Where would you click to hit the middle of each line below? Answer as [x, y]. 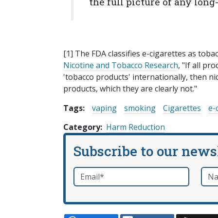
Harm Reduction [136, 127]
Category [82, 127]
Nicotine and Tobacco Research [121, 65]
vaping [104, 108]
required [112, 173]
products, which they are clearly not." [130, 89]
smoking [140, 108]
